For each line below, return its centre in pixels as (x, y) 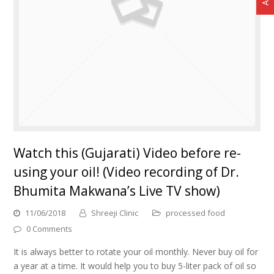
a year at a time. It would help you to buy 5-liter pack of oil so (135, 266)
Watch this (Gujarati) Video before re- (128, 153)
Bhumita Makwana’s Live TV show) (117, 191)
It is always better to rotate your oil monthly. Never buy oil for (136, 252)
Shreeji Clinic (115, 213)
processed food (196, 213)
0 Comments (50, 229)
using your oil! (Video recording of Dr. (127, 172)
